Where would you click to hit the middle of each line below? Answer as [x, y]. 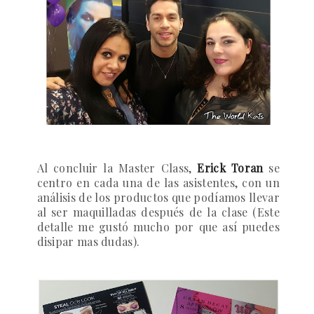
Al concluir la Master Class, [117, 168]
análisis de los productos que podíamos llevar [158, 198]
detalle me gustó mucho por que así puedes [158, 227]
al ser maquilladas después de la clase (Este [158, 212]
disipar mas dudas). [88, 242]
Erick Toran [230, 168]
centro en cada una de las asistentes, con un [158, 183]
